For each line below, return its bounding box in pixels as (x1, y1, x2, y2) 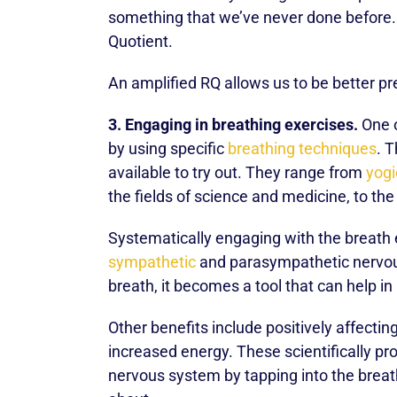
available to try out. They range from (108, 163, 366, 182)
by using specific (108, 139, 228, 158)
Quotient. (108, 32, 173, 51)
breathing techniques (228, 139, 377, 158)
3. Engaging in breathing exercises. (108, 115, 358, 134)
